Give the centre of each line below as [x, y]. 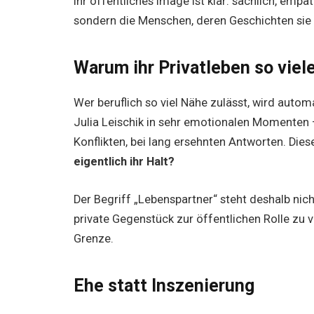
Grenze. [94, 239]
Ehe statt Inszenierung [164, 285]
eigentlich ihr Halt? [124, 162]
